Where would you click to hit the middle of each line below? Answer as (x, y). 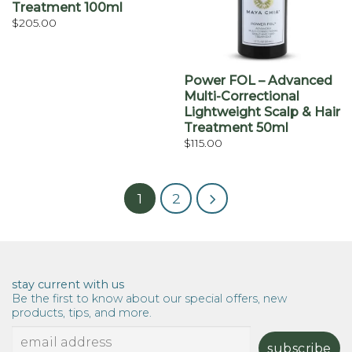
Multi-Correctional (241, 96)
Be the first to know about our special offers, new (149, 299)
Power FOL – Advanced (258, 80)
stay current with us (68, 285)
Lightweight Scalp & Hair (262, 112)
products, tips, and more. (82, 313)
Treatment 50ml (236, 127)
